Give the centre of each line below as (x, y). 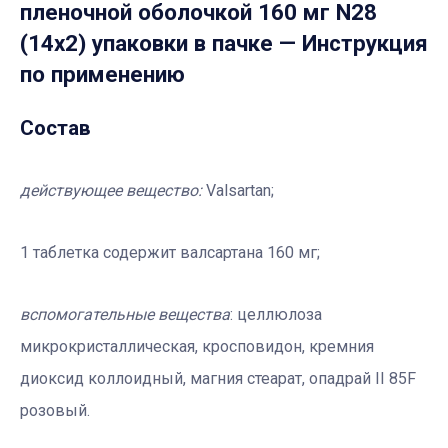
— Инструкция (350, 43)
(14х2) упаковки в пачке (146, 43)
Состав (55, 127)
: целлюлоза (276, 314)
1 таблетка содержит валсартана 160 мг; (170, 252)
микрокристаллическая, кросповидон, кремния (197, 346)
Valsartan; (238, 190)
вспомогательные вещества (125, 314)
